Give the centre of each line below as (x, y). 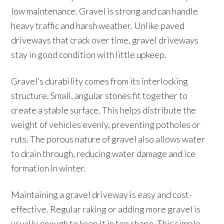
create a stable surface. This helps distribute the (104, 110)
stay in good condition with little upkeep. (89, 54)
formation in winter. (49, 168)
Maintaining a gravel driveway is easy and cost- (102, 194)
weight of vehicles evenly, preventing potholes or (106, 124)
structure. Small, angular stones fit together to (99, 95)
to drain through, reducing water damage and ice (103, 153)
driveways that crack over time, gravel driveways (105, 40)
